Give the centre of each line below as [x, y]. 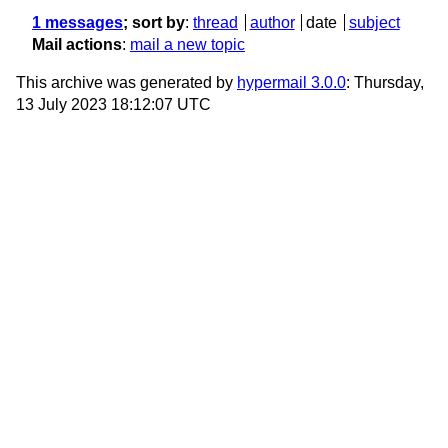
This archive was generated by [126, 83]
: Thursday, [385, 83]
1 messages [77, 23]
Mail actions [77, 45]
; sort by [154, 23]
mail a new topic [187, 45]
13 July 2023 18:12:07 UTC [113, 105]
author [272, 23]
